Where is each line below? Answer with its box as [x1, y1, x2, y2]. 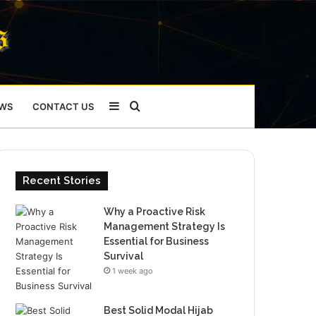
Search [140, 98, 176, 113]
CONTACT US [32, 100, 94, 112]
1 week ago [112, 265, 154, 276]
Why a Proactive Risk [104, 205, 206, 217]
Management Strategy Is [104, 220, 226, 232]
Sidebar [118, 98, 159, 113]
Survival [104, 250, 144, 262]
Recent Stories [23, 174, 102, 187]
